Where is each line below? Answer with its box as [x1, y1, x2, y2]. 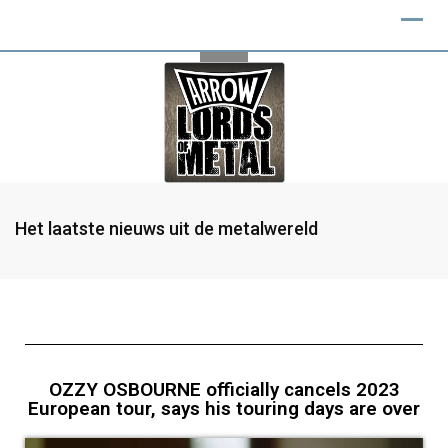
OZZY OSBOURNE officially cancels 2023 [48, 378, 400, 401]
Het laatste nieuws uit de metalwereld [15, 218, 318, 239]
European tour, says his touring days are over [28, 397, 420, 420]
